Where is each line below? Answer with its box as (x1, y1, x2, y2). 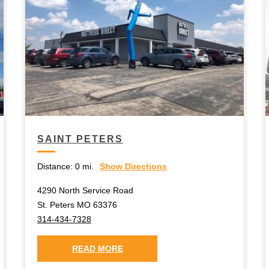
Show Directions (100, 161, 167, 171)
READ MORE (71, 243, 123, 253)
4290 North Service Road (37, 185, 133, 195)
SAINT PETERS (37, 133, 123, 144)
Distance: (37, 161, 73, 171)
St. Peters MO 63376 (37, 199, 117, 210)
